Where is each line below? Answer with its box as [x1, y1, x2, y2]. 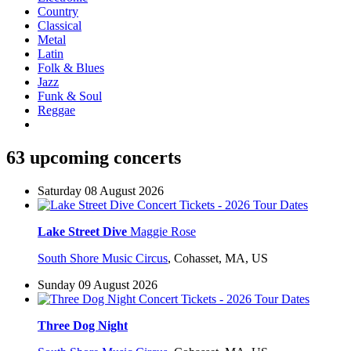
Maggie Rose [130, 225, 196, 239]
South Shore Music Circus [38, 251, 168, 266]
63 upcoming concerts [6, 147, 181, 168]
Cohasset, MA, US [174, 251, 268, 266]
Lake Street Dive [38, 225, 127, 239]
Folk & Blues [38, 61, 104, 75]
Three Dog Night [38, 319, 128, 333]
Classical [38, 19, 81, 33]
